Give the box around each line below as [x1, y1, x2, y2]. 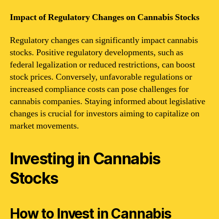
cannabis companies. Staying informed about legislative [10, 96, 205, 107]
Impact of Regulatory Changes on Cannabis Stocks [10, 11, 199, 23]
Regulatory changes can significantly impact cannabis [10, 35, 198, 46]
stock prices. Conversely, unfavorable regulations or [10, 71, 192, 83]
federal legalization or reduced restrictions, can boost [10, 59, 195, 70]
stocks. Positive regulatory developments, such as [10, 47, 183, 58]
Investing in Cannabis [10, 149, 161, 168]
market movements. [10, 120, 79, 131]
